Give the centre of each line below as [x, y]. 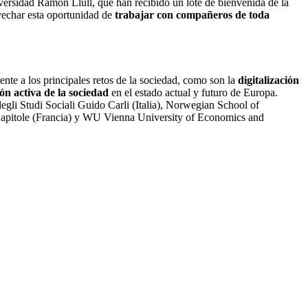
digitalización [268, 80]
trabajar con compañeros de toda [192, 14]
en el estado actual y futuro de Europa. [193, 93]
